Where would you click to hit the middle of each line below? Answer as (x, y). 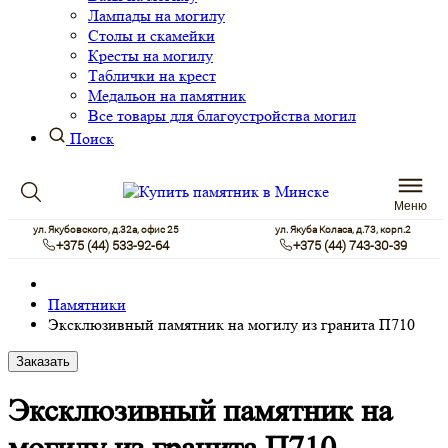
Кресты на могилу (150, 56)
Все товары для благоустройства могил (222, 116)
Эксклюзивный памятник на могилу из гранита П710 (231, 325)
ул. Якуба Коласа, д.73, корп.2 (342, 230)
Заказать (43, 362)
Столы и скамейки (151, 36)
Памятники (87, 305)
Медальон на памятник (167, 96)
